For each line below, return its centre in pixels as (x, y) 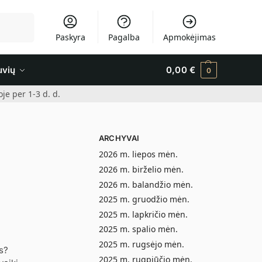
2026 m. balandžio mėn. (146, 184)
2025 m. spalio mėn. (138, 229)
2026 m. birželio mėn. (141, 170)
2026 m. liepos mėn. (138, 154)
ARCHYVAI (119, 138)
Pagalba (124, 37)
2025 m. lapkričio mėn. (143, 214)
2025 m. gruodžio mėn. (144, 199)
